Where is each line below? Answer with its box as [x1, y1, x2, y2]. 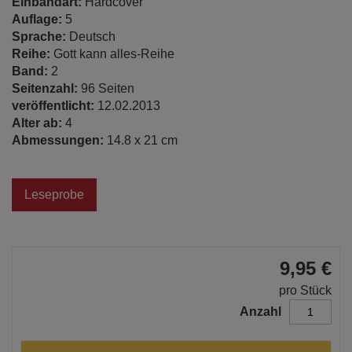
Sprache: [12, 30, 69, 43]
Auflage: [12, 13, 65, 26]
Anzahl [240, 305, 281, 318]
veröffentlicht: [12, 99, 97, 112]
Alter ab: [12, 116, 65, 130]
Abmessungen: [12, 134, 107, 147]
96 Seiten [81, 82, 134, 95]
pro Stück [279, 284, 332, 297]
